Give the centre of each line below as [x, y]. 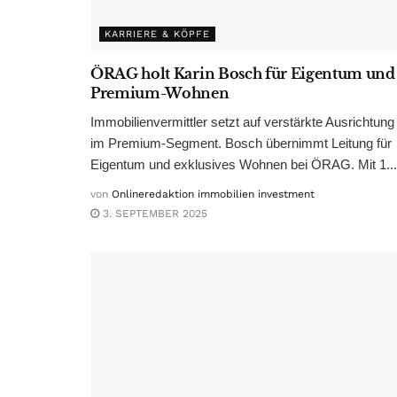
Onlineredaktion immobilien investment [213, 194]
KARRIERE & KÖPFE [157, 34]
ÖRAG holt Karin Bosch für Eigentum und [243, 73]
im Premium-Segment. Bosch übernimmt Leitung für [241, 143]
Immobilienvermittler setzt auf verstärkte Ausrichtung [242, 121]
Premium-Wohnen [160, 93]
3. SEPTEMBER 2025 [153, 213]
